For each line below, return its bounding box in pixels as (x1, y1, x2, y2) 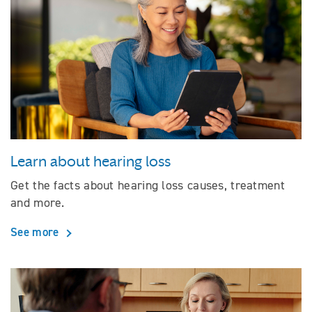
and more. (10, 195, 65, 211)
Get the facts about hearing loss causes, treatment (10, 178, 285, 194)
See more (10, 224, 62, 240)
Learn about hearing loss (10, 153, 171, 171)
